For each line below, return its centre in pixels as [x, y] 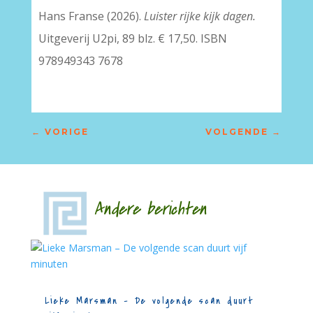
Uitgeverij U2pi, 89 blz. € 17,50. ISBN [132, 38]
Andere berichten [133, 209]
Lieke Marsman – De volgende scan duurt [149, 301]
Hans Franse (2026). [91, 16]
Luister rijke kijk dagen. [199, 16]
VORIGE [66, 132]
